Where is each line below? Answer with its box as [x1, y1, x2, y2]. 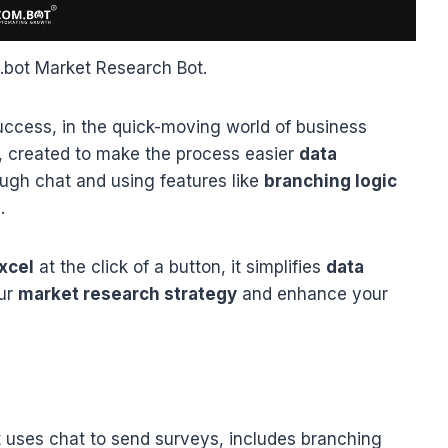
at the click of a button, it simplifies [34, 256, 326, 277]
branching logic [264, 170, 397, 191]
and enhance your [237, 283, 388, 304]
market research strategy [18, 283, 237, 304]
